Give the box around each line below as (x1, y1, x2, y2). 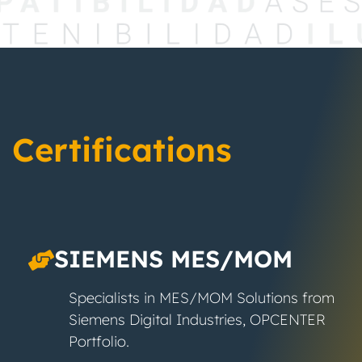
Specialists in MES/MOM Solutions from (69, 288, 335, 307)
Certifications (12, 128, 232, 170)
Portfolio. (69, 331, 129, 351)
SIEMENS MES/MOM (54, 243, 293, 273)
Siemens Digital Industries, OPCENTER (69, 309, 325, 329)
